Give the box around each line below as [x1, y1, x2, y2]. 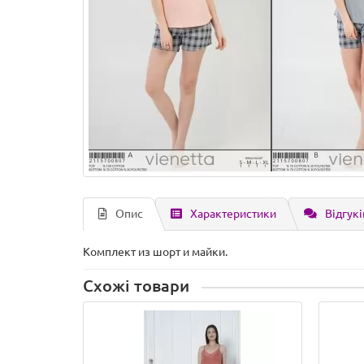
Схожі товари [83, 277, 189, 295]
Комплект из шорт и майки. [83, 245, 227, 258]
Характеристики [190, 207, 276, 220]
